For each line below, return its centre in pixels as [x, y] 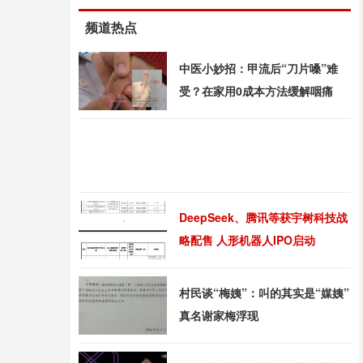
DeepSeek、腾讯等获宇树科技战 [263, 217]
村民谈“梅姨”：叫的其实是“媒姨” [264, 293]
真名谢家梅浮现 [219, 315]
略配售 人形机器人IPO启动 [247, 240]
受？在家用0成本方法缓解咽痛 [256, 91]
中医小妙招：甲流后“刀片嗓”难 [258, 68]
